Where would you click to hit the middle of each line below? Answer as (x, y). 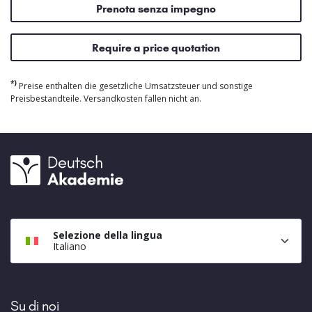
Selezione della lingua (108, 235)
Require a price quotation (156, 47)
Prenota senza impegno (156, 8)
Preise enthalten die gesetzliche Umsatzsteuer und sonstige (135, 86)
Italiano (70, 247)
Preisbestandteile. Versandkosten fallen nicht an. (106, 99)
